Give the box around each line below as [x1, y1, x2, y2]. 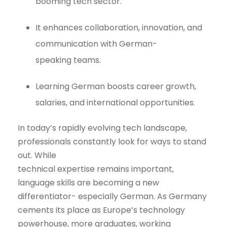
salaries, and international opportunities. [35, 97, 195, 109]
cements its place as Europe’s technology [18, 204, 185, 216]
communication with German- [35, 38, 157, 50]
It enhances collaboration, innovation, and [35, 22, 202, 34]
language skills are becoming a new [18, 177, 159, 189]
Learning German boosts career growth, [35, 81, 196, 93]
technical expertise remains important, [18, 163, 174, 175]
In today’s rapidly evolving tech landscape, [18, 122, 187, 134]
